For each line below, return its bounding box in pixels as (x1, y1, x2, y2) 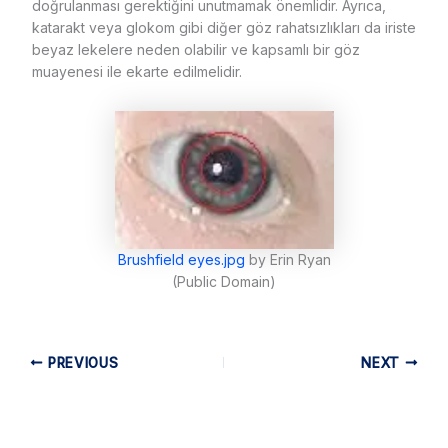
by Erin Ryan (244, 250, 331, 268)
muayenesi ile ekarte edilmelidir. (31, 62, 242, 80)
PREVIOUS (43, 354, 119, 371)
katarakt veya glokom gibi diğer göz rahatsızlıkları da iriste (31, 18, 416, 36)
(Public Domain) (172, 272, 276, 290)
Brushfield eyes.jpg (117, 250, 245, 268)
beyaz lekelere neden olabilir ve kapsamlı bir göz (31, 40, 360, 58)
